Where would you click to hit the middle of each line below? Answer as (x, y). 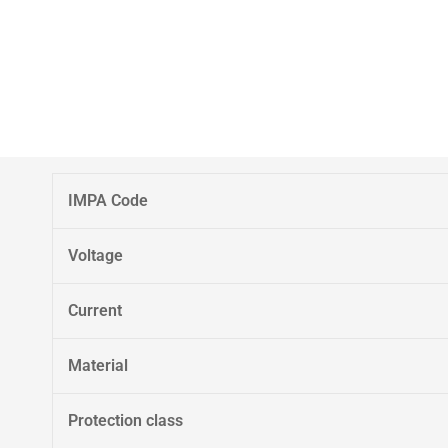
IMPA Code (108, 200)
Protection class (125, 420)
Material (98, 365)
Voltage (95, 255)
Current (95, 310)
